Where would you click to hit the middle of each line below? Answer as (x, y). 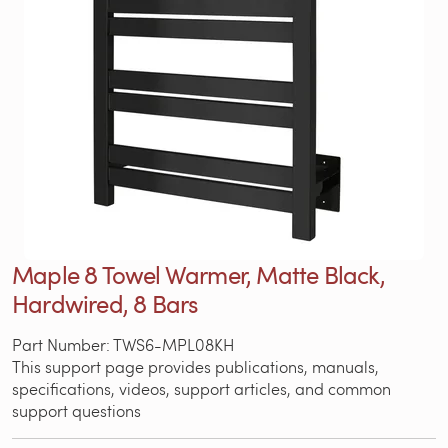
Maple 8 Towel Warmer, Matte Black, (198, 274)
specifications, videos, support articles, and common (201, 388)
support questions (76, 410)
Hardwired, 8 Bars (105, 303)
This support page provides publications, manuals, (195, 366)
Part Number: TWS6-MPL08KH (123, 344)
